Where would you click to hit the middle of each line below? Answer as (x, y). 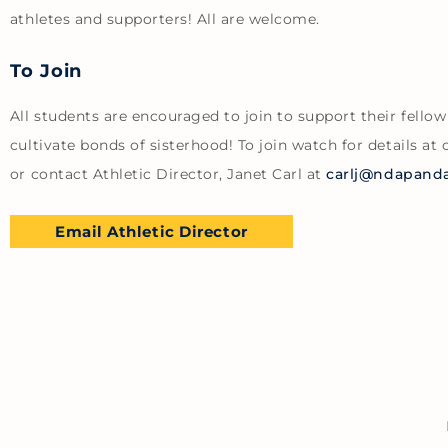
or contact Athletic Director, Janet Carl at (168, 173)
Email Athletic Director (151, 231)
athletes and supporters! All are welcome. (164, 18)
